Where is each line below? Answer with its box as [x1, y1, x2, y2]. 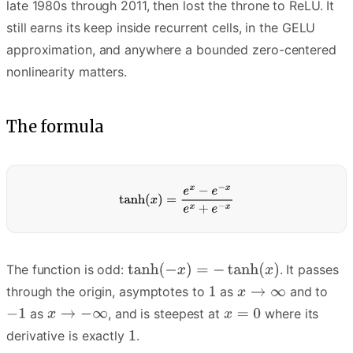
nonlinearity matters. [6, 63, 127, 80]
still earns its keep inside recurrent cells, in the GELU [6, 19, 316, 35]
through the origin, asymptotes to [6, 283, 209, 299]
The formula [6, 116, 104, 136]
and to [285, 283, 329, 299]
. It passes [279, 261, 339, 277]
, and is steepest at [107, 305, 224, 321]
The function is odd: [6, 261, 128, 277]
